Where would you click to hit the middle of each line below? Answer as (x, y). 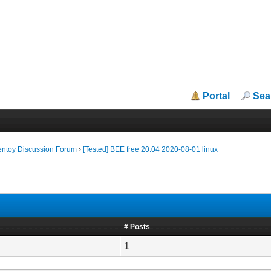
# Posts (137, 227)
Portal (217, 96)
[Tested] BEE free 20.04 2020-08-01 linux (151, 149)
